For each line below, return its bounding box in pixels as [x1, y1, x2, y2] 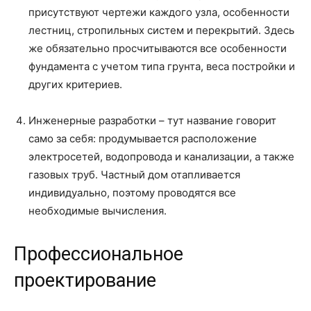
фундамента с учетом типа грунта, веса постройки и [28, 60, 295, 73]
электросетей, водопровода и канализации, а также [28, 150, 294, 163]
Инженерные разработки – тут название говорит [28, 114, 276, 127]
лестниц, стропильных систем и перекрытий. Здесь [28, 24, 294, 37]
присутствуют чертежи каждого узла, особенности [28, 6, 289, 19]
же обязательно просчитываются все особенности [28, 42, 287, 55]
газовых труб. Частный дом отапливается [28, 168, 240, 181]
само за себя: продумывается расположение [28, 132, 257, 145]
